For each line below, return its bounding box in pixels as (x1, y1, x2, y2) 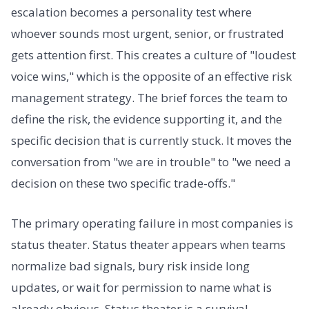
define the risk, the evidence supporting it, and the (11, 111, 282, 128)
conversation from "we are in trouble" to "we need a (11, 154, 291, 170)
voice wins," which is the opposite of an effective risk (11, 68, 292, 85)
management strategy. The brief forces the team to (11, 90, 288, 106)
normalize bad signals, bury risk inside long (11, 257, 250, 274)
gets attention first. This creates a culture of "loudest (11, 47, 296, 63)
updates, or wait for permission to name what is (11, 279, 272, 295)
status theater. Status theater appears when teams (11, 236, 286, 252)
